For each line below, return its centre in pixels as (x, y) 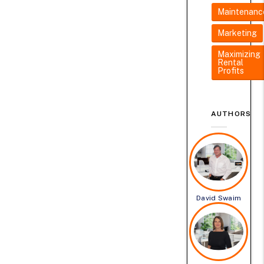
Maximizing (239, 54)
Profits (230, 70)
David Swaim (219, 198)
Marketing (237, 33)
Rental (230, 62)
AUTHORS (231, 113)
